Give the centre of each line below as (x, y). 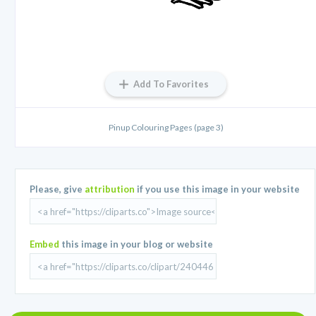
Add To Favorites (171, 84)
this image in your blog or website (136, 244)
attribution (110, 189)
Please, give (57, 189)
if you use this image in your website (218, 189)
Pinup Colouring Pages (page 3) (166, 128)
